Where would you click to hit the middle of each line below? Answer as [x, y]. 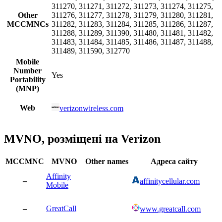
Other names [107, 161]
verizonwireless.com [91, 108]
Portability [28, 79]
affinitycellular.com [170, 181]
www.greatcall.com [170, 209]
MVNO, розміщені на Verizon [82, 139]
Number [28, 70]
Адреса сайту [174, 161]
